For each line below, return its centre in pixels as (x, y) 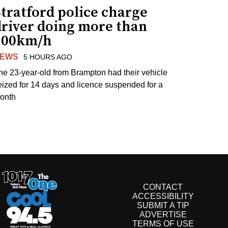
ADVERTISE (163, 215)
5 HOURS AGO (48, 57)
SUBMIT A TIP (163, 206)
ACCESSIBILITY (163, 196)
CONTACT (163, 187)
